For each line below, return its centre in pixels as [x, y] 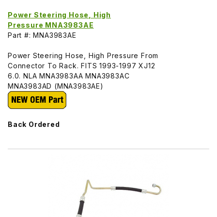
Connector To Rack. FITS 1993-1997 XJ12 [82, 65]
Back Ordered [34, 124]
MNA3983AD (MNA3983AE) [56, 86]
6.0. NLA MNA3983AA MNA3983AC [69, 76]
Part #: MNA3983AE [42, 35]
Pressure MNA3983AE [51, 25]
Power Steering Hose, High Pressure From [83, 55]
